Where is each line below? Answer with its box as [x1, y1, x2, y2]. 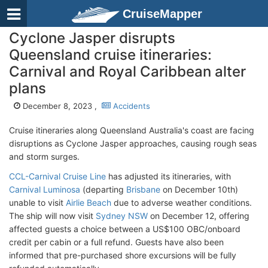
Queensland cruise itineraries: [9, 46, 212, 63]
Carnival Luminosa [9, 184, 80, 194]
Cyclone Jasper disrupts [9, 29, 175, 47]
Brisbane [126, 184, 160, 194]
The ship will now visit [9, 211, 96, 221]
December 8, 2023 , [20, 101, 102, 111]
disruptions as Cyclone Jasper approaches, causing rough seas [9, 138, 257, 148]
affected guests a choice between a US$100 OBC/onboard [9, 224, 240, 234]
